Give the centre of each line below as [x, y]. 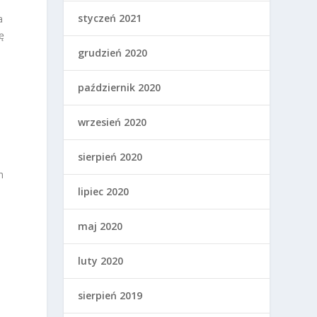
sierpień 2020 [110, 156]
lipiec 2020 [104, 191]
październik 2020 [120, 87]
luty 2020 [101, 260]
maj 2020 [100, 226]
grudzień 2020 [113, 52]
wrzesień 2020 [113, 122]
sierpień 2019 [110, 295]
